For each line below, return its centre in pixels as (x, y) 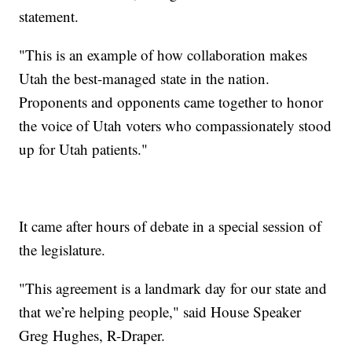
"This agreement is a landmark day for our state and (173, 288)
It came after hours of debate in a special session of (170, 226)
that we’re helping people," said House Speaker (160, 312)
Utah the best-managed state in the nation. (145, 79)
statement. (49, 16)
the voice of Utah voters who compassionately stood (176, 126)
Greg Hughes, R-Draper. (92, 335)
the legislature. (62, 250)
